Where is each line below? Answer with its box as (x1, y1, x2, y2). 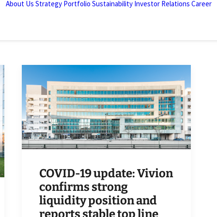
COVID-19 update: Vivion (39, 167, 173, 181)
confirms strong (39, 180, 128, 194)
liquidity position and (39, 194, 157, 208)
